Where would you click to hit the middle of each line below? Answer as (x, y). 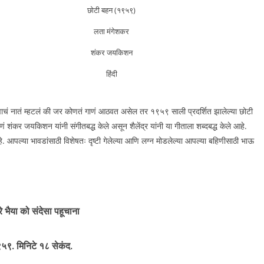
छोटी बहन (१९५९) (111, 10)
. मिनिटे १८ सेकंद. (42, 246)
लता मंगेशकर (111, 31)
